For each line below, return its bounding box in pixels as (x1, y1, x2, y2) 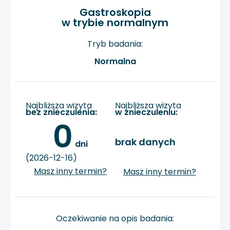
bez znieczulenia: (26, 106, 97, 119)
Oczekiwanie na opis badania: (56, 212, 174, 224)
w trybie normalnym (62, 15, 168, 30)
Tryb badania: (87, 37, 143, 50)
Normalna (94, 55, 136, 68)
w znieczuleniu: (115, 106, 178, 119)
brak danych (115, 135, 176, 148)
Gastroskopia (79, 5, 151, 20)
